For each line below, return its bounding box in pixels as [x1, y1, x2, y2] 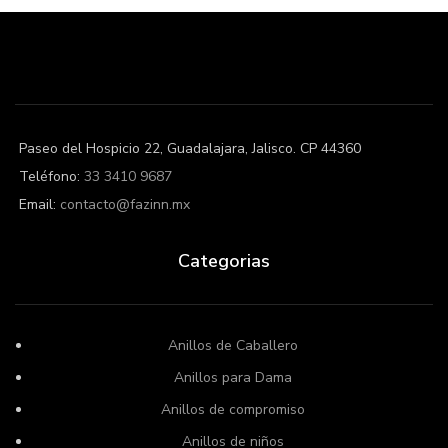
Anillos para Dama [173, 367, 292, 387]
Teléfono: [19, 166, 84, 186]
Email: [19, 194, 60, 214]
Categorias [178, 248, 270, 273]
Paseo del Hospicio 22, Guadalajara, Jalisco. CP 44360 [19, 138, 361, 158]
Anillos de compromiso [160, 399, 305, 419]
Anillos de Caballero [167, 335, 298, 355]
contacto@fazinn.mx [60, 194, 190, 214]
